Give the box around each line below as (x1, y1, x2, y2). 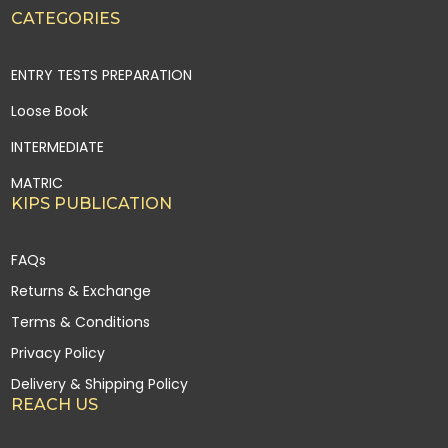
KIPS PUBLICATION (10, 194, 172, 214)
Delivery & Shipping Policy (10, 374, 188, 395)
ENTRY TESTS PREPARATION (10, 65, 192, 86)
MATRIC (10, 173, 63, 194)
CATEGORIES (10, 9, 120, 29)
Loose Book (10, 101, 88, 122)
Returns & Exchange (10, 281, 151, 302)
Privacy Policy (10, 343, 105, 364)
